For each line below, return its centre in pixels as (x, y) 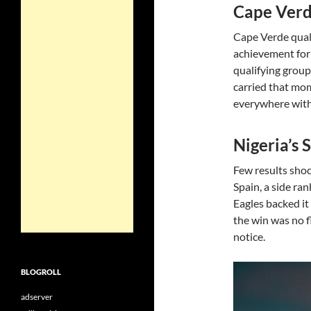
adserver (37, 297)
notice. (249, 236)
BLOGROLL (41, 272)
